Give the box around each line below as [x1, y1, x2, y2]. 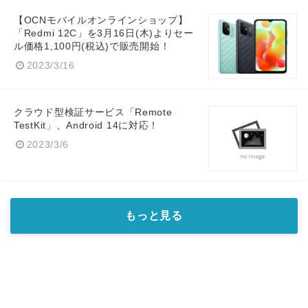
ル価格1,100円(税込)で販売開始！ [14, 41, 170, 52]
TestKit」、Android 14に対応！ [14, 120, 159, 131]
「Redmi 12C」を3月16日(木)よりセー [14, 28, 194, 39]
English [80, 52, 109, 63]
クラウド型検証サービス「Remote [14, 107, 173, 118]
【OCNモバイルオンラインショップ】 [14, 15, 188, 26]
